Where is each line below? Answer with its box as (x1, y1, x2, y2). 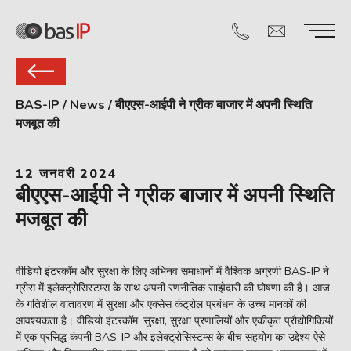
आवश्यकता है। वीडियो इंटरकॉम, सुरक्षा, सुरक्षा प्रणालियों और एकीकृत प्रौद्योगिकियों (16, 313, 333, 328)
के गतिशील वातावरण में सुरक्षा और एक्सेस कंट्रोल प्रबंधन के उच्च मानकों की (16, 297, 306, 312)
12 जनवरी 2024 (16, 165, 118, 183)
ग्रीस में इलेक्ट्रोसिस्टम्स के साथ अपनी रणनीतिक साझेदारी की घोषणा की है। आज (16, 280, 330, 295)
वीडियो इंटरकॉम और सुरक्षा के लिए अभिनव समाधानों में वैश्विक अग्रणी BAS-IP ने (16, 264, 329, 279)
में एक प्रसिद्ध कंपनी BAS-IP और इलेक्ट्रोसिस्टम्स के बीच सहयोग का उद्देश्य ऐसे (16, 330, 325, 345)
